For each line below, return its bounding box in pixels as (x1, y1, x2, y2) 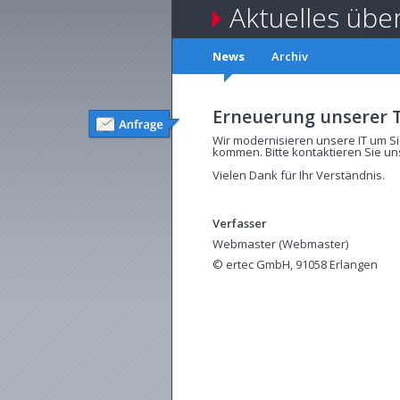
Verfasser (212, 215, 267, 231)
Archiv (271, 48, 308, 64)
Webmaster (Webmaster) (212, 236, 348, 252)
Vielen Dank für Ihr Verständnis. (212, 167, 385, 183)
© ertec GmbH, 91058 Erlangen (212, 256, 378, 272)
